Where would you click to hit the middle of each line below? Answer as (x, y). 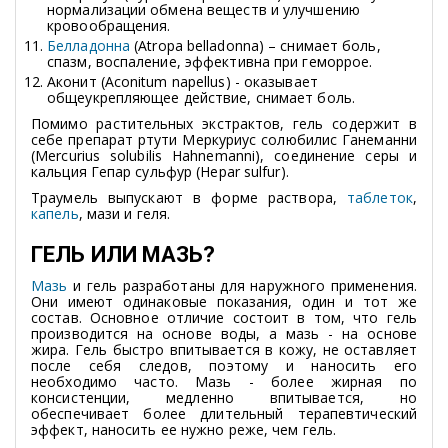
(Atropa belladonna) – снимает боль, (257, 45)
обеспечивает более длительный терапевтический (224, 413)
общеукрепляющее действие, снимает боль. (201, 97)
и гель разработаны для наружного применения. (245, 285)
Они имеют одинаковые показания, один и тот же (224, 301)
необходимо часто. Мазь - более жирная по (224, 381)
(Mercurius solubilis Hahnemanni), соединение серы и (224, 155)
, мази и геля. (124, 213)
